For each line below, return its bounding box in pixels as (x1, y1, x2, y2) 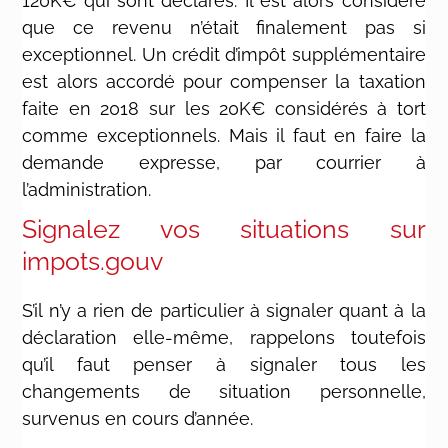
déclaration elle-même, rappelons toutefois (22, 326, 426, 348)
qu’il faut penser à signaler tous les (22, 353, 426, 375)
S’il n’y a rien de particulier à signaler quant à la (22, 299, 426, 321)
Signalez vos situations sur (22, 213, 426, 244)
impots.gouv (22, 245, 164, 276)
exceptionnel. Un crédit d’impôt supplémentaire (22, 43, 426, 65)
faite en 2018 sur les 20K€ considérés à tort (22, 97, 426, 119)
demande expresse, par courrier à (22, 151, 426, 173)
